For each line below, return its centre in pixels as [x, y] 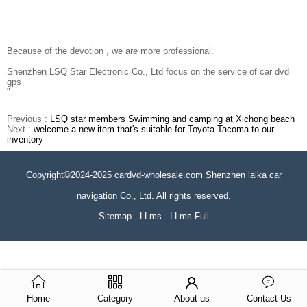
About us [192, 298]
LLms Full [189, 217]
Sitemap [115, 217]
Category [115, 298]
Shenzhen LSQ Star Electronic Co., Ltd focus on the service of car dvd [148, 72]
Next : [20, 130]
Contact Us [269, 298]
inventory [25, 140]
